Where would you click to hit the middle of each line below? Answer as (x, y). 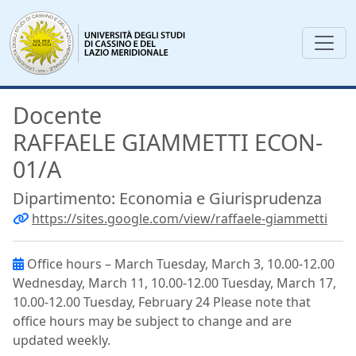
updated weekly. (62, 340)
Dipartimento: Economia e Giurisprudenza (167, 198)
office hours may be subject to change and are (152, 321)
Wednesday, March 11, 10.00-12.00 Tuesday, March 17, (174, 283)
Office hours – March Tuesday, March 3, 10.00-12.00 (179, 264)
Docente (57, 115)
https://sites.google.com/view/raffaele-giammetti (180, 219)
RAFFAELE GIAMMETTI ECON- (168, 142)
